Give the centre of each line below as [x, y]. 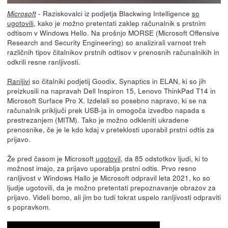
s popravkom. [28, 207]
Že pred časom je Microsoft [51, 159]
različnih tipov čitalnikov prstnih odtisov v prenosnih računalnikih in [113, 52]
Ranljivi [18, 81]
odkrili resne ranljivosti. [44, 62]
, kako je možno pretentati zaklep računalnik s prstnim [119, 23]
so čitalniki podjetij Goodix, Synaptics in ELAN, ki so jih [118, 81]
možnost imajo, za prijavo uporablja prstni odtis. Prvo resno [102, 168]
